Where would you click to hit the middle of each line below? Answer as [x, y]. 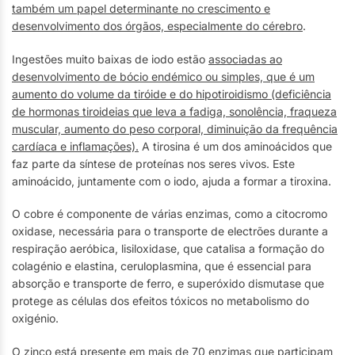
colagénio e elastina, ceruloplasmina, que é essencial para [162, 266]
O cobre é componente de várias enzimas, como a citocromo [170, 214]
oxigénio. [35, 319]
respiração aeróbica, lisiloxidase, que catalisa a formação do [168, 249]
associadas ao [245, 59]
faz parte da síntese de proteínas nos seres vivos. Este [153, 163]
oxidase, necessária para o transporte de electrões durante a [170, 231]
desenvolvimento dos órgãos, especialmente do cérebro [157, 26]
